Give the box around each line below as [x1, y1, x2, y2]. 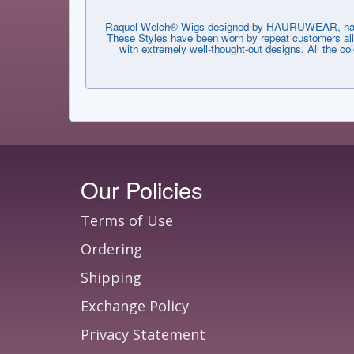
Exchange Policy [81, 296, 189, 315]
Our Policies [81, 173, 203, 205]
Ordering [81, 239, 142, 258]
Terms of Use [81, 211, 173, 230]
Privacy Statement [81, 325, 205, 344]
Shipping [81, 268, 141, 287]
